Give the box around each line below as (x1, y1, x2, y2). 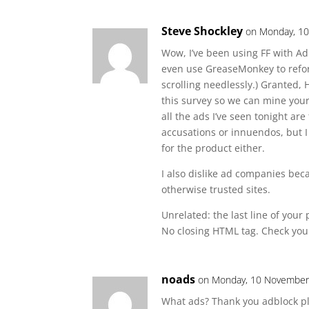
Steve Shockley (161, 23, 243, 39)
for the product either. (161, 141, 266, 154)
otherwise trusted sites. (161, 183, 271, 196)
